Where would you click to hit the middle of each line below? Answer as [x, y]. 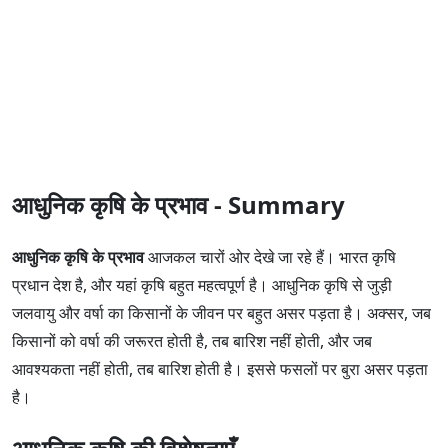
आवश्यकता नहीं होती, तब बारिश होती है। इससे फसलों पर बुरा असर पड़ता [220, 368]
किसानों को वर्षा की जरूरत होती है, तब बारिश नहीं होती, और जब [192, 340]
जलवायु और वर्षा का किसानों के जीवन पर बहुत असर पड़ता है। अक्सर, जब [221, 312]
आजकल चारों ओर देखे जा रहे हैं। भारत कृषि [270, 256]
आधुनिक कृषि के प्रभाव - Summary [178, 204]
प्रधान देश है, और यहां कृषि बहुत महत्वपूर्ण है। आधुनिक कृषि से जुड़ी [202, 284]
